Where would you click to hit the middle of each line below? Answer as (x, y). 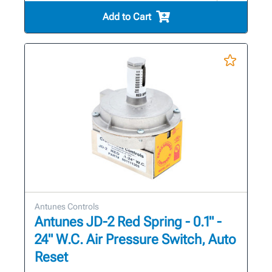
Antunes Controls (67, 207)
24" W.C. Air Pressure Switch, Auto (135, 240)
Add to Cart (127, 17)
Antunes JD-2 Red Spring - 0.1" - (128, 222)
